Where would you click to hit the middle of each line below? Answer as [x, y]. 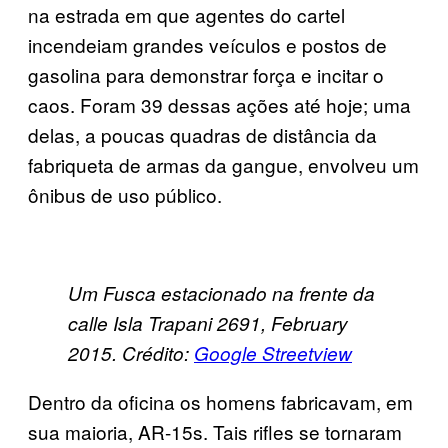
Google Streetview [273, 352]
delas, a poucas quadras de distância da [202, 134]
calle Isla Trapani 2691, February [208, 322]
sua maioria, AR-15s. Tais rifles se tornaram [215, 431]
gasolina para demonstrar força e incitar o [206, 74]
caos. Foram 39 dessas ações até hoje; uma [219, 104]
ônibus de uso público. [125, 194]
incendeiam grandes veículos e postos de [207, 44]
